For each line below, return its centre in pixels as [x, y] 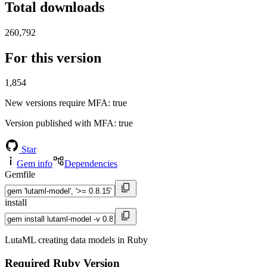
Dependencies [91, 164]
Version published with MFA [59, 123]
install [16, 203]
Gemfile [20, 175]
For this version [53, 58]
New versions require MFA [56, 103]
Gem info [35, 164]
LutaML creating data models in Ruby [76, 240]
